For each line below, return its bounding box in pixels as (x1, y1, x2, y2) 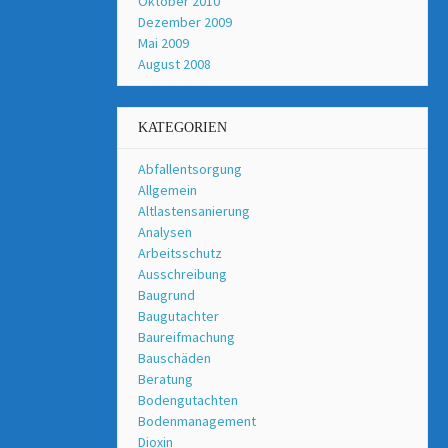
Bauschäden (138, 349, 211, 368)
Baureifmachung (138, 328, 235, 347)
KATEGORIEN (138, 120, 227, 136)
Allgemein (138, 181, 197, 200)
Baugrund (138, 286, 195, 305)
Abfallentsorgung (138, 160, 242, 179)
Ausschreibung (138, 265, 227, 284)
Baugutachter (138, 307, 219, 326)
